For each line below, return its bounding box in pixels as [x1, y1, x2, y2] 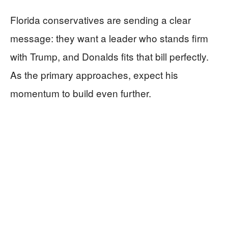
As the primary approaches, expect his [10, 67, 178, 81]
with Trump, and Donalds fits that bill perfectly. [10, 49, 209, 63]
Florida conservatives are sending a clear [10, 12, 191, 26]
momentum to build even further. [10, 85, 151, 100]
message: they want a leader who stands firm [10, 31, 208, 45]
